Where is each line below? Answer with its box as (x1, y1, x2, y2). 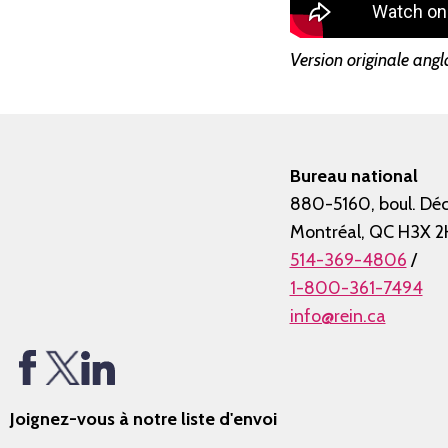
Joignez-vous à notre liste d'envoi (10, 408, 277, 431)
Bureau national (289, 165, 418, 188)
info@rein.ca (289, 305, 386, 328)
